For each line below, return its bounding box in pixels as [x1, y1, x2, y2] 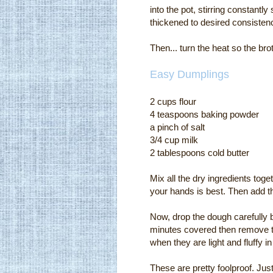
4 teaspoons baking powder [150, 108, 259, 119]
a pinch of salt [150, 121, 205, 132]
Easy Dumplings [150, 68, 229, 80]
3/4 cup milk [150, 134, 198, 145]
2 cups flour [150, 96, 196, 107]
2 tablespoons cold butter [150, 147, 249, 158]
